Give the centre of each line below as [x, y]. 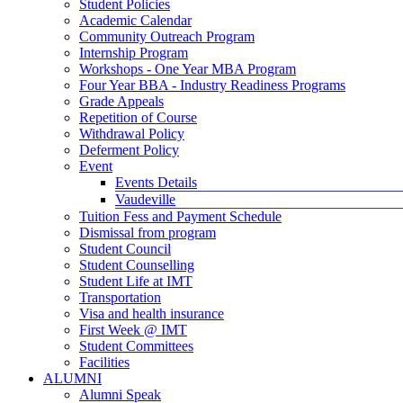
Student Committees [136, 346]
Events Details [156, 182]
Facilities [104, 362]
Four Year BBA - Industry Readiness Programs [212, 85]
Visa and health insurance [152, 313]
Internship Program [134, 53]
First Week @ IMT [133, 330]
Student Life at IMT [136, 281]
